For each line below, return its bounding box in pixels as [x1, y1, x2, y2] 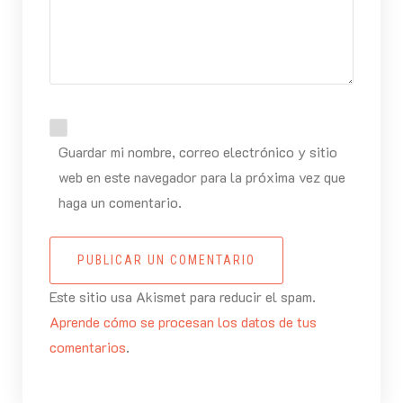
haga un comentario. [58, 193, 182, 212]
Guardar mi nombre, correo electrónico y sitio [58, 142, 337, 162]
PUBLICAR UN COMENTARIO [76, 253, 255, 268]
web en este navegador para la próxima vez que [58, 167, 345, 187]
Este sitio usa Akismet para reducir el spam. [49, 287, 316, 307]
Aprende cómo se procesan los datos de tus [49, 312, 317, 332]
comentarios [49, 337, 126, 357]
